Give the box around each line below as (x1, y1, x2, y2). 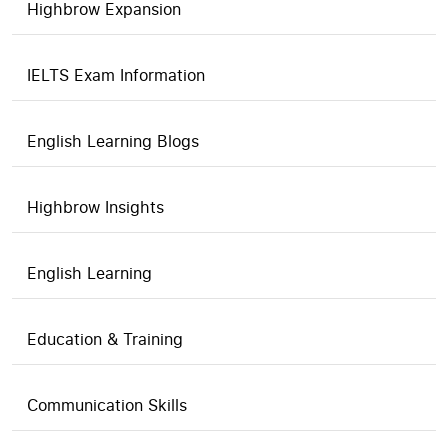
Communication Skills (27, 394, 187, 416)
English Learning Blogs (27, 130, 199, 152)
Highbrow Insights (27, 196, 164, 218)
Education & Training (27, 328, 183, 350)
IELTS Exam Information (27, 64, 205, 86)
